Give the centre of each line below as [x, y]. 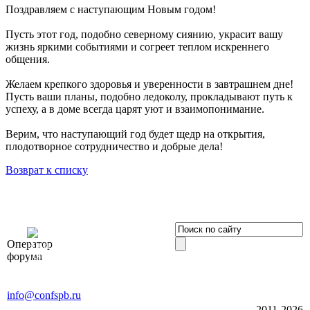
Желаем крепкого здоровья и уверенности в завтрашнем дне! [149, 84]
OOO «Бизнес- [137, 232]
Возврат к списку [47, 170]
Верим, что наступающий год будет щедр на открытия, [135, 134]
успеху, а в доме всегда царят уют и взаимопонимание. [135, 109]
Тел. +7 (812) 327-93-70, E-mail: [80, 282]
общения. [28, 59]
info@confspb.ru [44, 295]
